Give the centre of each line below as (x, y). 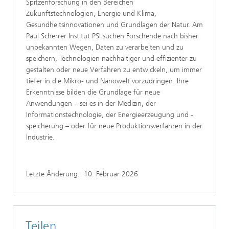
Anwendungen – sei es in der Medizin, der (91, 104)
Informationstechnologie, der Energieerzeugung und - (110, 115)
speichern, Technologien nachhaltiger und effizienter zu (111, 59)
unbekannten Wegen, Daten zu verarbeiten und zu (105, 48)
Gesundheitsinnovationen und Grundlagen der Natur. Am (114, 25)
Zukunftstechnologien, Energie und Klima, (91, 14)
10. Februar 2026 (111, 174)
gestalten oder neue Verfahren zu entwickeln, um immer (114, 70)
